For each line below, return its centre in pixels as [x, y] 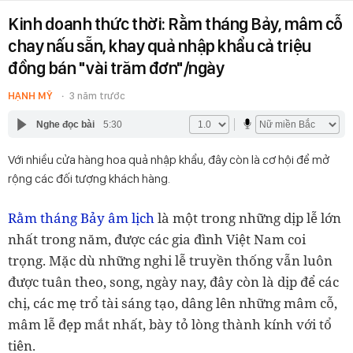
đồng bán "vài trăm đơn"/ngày [116, 68]
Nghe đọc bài [65, 124]
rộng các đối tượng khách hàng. [89, 178]
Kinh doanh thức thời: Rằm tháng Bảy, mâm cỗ [175, 24]
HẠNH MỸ [30, 96]
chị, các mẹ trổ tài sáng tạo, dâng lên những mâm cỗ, [173, 303]
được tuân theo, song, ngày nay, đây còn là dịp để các [173, 282]
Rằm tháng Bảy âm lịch [81, 217]
